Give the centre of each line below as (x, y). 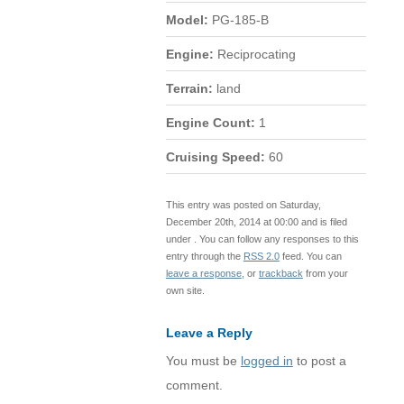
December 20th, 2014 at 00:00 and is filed (256, 221)
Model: (187, 20)
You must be (203, 361)
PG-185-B (238, 20)
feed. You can (310, 256)
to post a (319, 361)
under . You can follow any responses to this (262, 239)
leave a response (203, 273)
